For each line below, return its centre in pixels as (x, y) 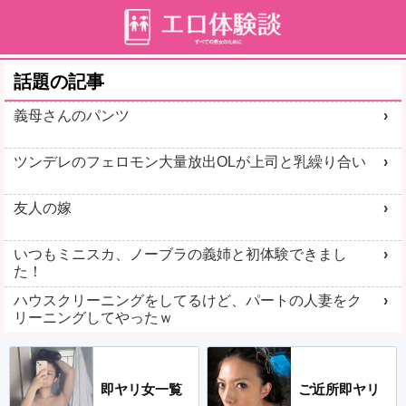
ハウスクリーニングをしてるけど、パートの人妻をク (188, 300)
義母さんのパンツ (72, 116)
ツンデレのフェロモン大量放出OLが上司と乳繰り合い (190, 162)
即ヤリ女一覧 (141, 389)
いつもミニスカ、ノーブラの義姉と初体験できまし (180, 254)
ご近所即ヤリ (338, 389)
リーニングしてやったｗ (93, 318)
